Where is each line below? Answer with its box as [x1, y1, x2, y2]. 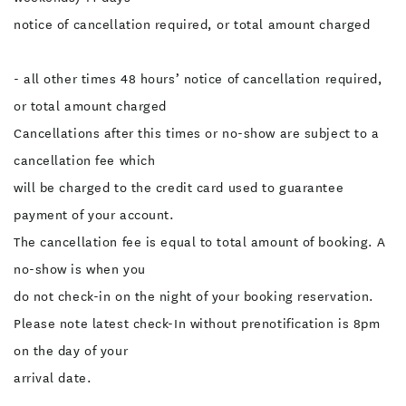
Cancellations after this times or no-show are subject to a [14, 124, 380, 142]
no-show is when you [14, 260, 146, 278]
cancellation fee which [14, 151, 156, 169]
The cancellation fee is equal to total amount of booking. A [14, 233, 387, 251]
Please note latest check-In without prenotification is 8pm [14, 314, 381, 333]
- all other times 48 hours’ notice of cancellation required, [14, 70, 383, 88]
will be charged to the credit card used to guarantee [14, 179, 344, 197]
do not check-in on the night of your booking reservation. [14, 287, 374, 305]
